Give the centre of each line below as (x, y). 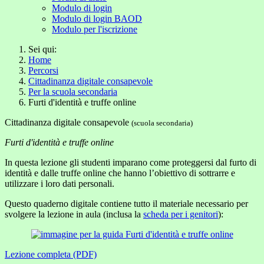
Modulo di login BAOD (97, 19)
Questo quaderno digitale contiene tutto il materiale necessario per (126, 204)
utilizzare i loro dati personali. (60, 184)
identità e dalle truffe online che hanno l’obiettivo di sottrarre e (120, 173)
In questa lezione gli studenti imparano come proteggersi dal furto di (131, 162)
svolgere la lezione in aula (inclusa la (74, 214)
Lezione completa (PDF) (51, 254)
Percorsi (43, 70)
